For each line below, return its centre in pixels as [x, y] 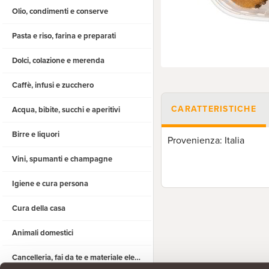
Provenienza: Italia [206, 141]
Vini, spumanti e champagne [62, 159]
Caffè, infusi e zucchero [53, 85]
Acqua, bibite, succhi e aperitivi [66, 110]
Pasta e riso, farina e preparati [64, 36]
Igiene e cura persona [50, 184]
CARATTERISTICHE [214, 109]
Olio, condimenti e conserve [60, 11]
